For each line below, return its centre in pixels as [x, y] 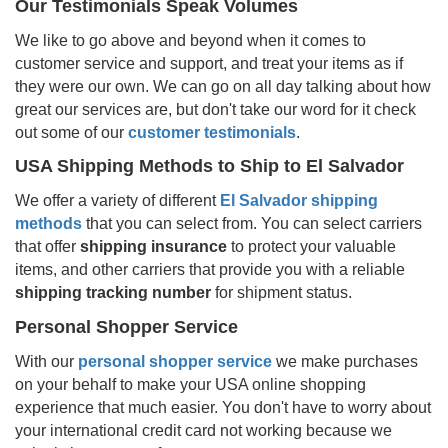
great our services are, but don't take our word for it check [215, 109]
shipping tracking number [113, 292]
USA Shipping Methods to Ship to [160, 165]
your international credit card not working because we [203, 430]
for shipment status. [281, 292]
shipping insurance [153, 246]
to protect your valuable [311, 246]
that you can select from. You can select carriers [252, 223]
